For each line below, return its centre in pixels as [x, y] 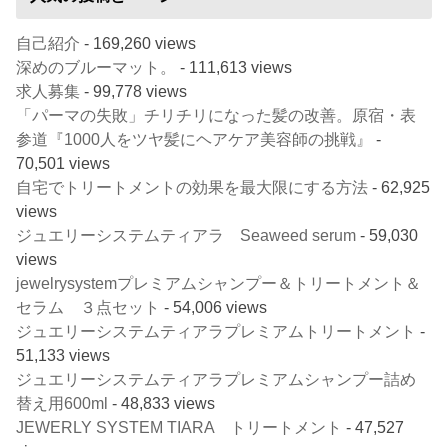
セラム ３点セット [88, 307]
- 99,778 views [134, 91]
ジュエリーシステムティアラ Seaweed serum [186, 235]
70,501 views [63, 163]
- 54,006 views [214, 307]
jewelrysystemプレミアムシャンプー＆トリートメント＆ [219, 283]
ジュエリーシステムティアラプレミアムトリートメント [216, 331]
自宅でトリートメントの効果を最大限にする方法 [192, 187]
